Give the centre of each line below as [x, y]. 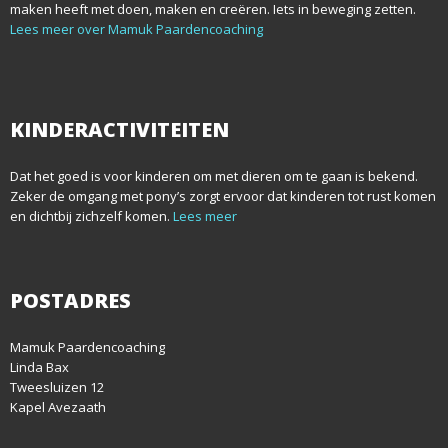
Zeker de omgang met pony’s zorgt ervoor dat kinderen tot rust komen [223, 195]
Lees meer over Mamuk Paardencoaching [136, 29]
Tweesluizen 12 [57, 386]
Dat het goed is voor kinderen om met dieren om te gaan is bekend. [214, 175]
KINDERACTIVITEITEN [119, 129]
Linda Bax [39, 366]
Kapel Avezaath [58, 406]
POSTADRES [70, 300]
